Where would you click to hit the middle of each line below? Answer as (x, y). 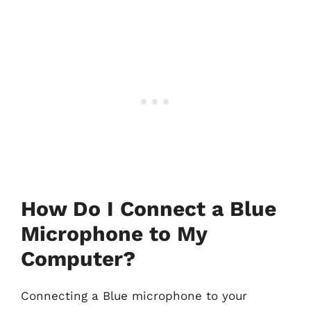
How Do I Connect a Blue (149, 209)
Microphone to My (114, 234)
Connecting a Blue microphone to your (134, 296)
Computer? (78, 259)
